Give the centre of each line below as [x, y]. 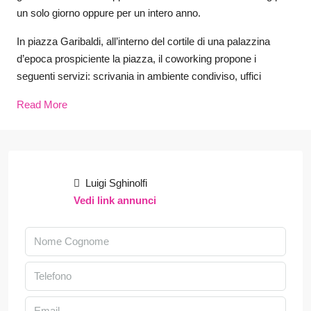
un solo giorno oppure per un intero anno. [109, 13]
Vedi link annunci [115, 200]
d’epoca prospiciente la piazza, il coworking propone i [136, 59]
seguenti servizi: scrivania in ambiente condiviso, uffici [139, 76]
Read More [42, 104]
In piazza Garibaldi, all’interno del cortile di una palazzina [143, 41]
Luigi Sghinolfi [115, 183]
